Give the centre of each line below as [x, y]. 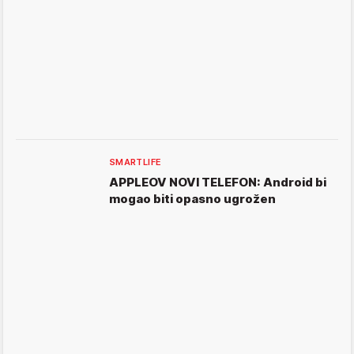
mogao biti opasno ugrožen [192, 198]
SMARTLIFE [136, 162]
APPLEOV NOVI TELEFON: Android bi [218, 182]
